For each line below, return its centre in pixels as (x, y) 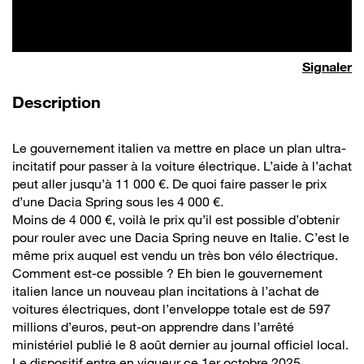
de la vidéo (146, 102)
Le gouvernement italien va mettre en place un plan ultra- (179, 148)
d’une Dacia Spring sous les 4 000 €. (118, 202)
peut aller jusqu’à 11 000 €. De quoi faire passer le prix (169, 184)
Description (59, 103)
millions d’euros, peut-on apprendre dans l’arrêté (153, 327)
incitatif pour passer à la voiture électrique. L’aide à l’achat (182, 166)
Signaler (327, 67)
